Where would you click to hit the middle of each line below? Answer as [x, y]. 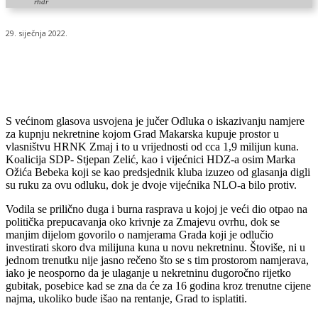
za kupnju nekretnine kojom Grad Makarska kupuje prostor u [142, 134]
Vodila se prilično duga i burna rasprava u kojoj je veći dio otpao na [157, 209]
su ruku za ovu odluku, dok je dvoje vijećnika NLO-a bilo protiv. [151, 185]
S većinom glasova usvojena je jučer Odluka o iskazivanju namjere [155, 121]
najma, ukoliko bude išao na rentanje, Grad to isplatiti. [126, 299]
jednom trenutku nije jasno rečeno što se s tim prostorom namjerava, [157, 261]
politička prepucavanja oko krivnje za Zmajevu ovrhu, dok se [143, 222]
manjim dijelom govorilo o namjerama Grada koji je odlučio [139, 235]
